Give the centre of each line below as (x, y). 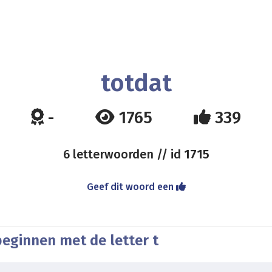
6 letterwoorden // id (123, 154)
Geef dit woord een (131, 187)
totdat (136, 83)
